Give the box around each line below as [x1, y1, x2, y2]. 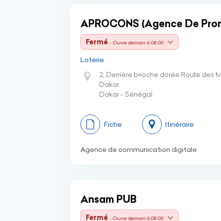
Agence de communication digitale [80, 145, 197, 154]
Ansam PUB [80, 193, 137, 205]
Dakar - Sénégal [99, 90, 152, 99]
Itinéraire [165, 120, 194, 129]
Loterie [80, 55, 104, 64]
